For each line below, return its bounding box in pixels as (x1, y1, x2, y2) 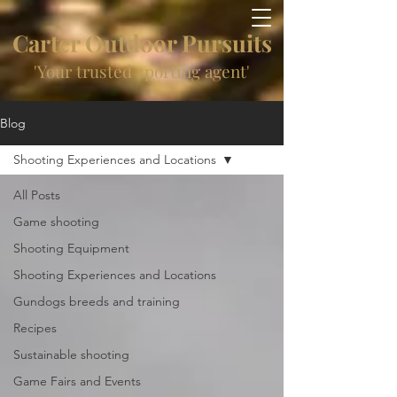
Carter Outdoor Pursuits (12, 27, 272, 58)
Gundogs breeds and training (13, 293, 180, 309)
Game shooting (13, 214, 99, 230)
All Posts (13, 187, 60, 203)
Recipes (13, 320, 57, 336)
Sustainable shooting (13, 346, 129, 362)
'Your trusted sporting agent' (34, 59, 250, 82)
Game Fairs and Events (13, 373, 141, 389)
